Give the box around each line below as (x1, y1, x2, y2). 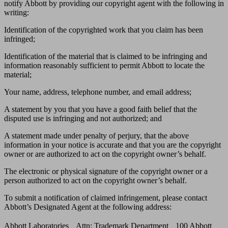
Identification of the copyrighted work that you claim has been (4, 25, 203, 35)
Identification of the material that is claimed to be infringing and (4, 52, 207, 61)
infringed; (4, 35, 37, 44)
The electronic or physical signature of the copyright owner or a (4, 167, 208, 176)
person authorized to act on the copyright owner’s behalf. (4, 176, 189, 185)
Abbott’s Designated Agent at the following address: (4, 203, 174, 212)
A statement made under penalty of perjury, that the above (4, 131, 189, 140)
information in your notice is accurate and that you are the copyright (4, 140, 221, 150)
